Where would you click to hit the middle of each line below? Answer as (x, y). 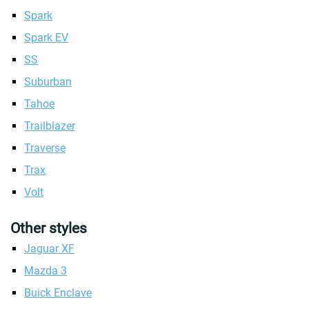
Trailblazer (50, 126)
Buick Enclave (58, 293)
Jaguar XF (49, 249)
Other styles (49, 228)
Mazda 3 (46, 271)
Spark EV (46, 38)
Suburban (48, 82)
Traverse (45, 148)
